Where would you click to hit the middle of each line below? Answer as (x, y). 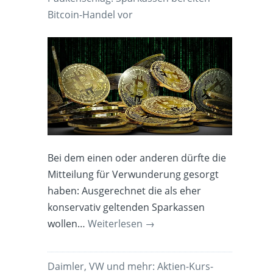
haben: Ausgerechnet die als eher (125, 190)
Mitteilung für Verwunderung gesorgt (133, 174)
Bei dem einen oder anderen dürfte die (137, 158)
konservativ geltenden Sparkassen (126, 207)
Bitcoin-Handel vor (90, 15)
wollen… (68, 223)
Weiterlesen (117, 223)
